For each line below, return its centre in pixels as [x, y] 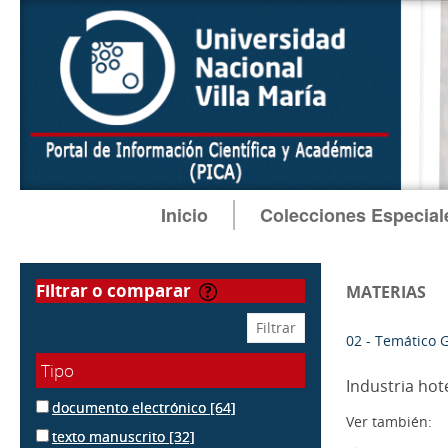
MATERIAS [386, 292]
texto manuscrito [110, 436]
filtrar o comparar [122, 290]
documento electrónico [131, 407]
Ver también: [389, 421]
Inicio [184, 215]
